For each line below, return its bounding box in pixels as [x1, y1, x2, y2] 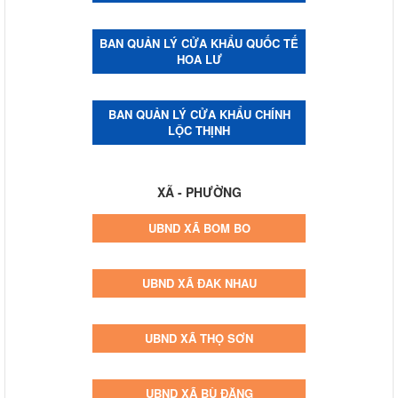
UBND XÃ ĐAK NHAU [141, 274, 257, 291]
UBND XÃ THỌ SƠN [145, 329, 253, 346]
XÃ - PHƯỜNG [156, 182, 242, 201]
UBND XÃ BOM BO [147, 219, 251, 236]
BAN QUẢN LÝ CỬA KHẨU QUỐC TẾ [99, 34, 298, 52]
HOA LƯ [176, 50, 222, 68]
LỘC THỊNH [168, 121, 230, 139]
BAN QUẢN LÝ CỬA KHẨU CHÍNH [107, 105, 291, 123]
